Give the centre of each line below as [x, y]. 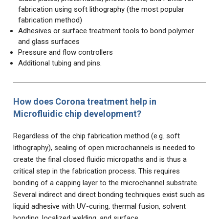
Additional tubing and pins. [60, 63]
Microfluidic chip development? [77, 114]
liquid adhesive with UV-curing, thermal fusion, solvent [99, 207]
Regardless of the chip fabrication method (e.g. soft [96, 136]
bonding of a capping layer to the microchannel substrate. [106, 183]
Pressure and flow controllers [65, 53]
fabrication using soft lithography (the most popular [101, 10]
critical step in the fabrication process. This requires [96, 171]
